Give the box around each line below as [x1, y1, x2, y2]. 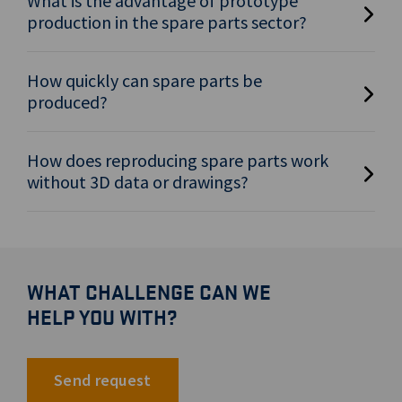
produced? [27, 91, 108, 114]
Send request [54, 370, 152, 391]
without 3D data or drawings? [27, 170, 249, 194]
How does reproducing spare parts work [27, 149, 328, 172]
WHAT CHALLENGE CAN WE [27, 278, 271, 306]
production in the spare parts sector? [27, 11, 307, 34]
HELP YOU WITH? [27, 303, 178, 331]
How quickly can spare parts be [27, 69, 262, 92]
